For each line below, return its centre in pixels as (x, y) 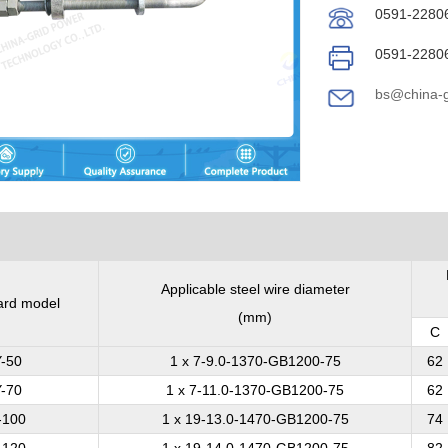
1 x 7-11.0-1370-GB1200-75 (255, 390)
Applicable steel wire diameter (255, 289)
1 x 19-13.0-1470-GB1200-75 (255, 419)
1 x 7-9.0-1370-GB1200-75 (255, 361)
